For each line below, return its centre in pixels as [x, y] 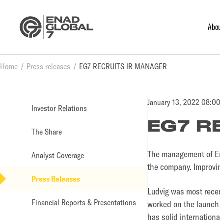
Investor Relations [59, 108]
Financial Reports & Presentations [84, 202]
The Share [47, 132]
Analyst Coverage [58, 155]
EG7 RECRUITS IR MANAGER [123, 66]
